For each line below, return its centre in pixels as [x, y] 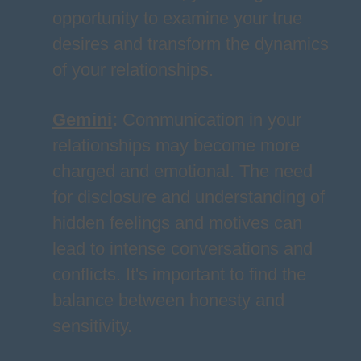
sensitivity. [92, 326]
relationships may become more [176, 145]
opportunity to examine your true [177, 18]
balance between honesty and [168, 300]
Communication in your [212, 120]
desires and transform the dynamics [190, 44]
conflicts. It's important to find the [179, 274]
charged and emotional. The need [182, 171]
